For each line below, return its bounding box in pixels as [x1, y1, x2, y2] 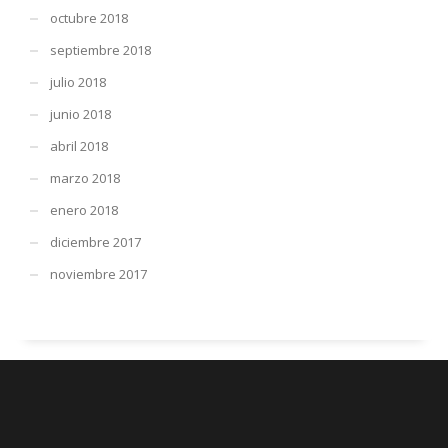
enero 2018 [50, 200, 118, 219]
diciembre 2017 [50, 232, 141, 251]
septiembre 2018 [50, 40, 151, 59]
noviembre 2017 [50, 264, 147, 283]
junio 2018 [50, 104, 111, 123]
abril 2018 [50, 136, 108, 155]
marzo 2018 [50, 168, 120, 187]
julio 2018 [50, 72, 106, 91]
